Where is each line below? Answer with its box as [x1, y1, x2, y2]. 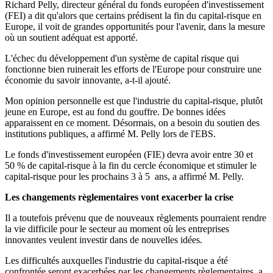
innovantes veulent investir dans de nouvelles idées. [5, 235, 202, 246]
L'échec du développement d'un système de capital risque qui [5, 53, 239, 64]
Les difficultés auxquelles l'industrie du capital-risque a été [5, 255, 228, 266]
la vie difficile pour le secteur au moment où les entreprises [5, 224, 232, 235]
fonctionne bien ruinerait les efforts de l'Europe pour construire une [5, 64, 261, 75]
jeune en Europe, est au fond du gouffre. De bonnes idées [5, 107, 225, 118]
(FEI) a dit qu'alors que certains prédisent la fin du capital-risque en [5, 10, 261, 21]
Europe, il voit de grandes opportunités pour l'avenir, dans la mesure [5, 21, 265, 32]
